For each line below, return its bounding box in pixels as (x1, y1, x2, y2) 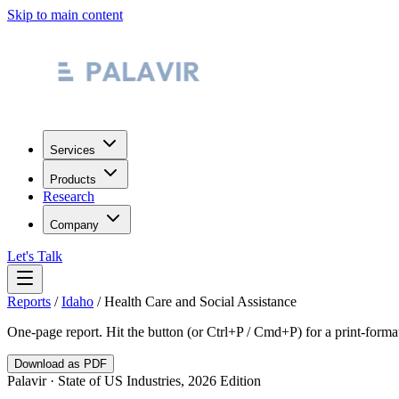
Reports (7, 294, 51, 309)
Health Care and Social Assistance (104, 294, 297, 309)
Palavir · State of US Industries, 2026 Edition (7, 373, 261, 388)
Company (50, 218, 99, 232)
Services (50, 143, 95, 157)
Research (43, 189, 94, 204)
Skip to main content (7, 7, 123, 22)
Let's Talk (7, 248, 62, 264)
